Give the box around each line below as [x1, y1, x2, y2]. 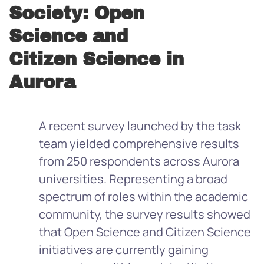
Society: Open [9, 4, 144, 23]
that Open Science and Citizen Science [39, 224, 251, 240]
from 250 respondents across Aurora [39, 153, 239, 169]
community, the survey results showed [39, 206, 250, 222]
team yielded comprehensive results [39, 136, 239, 151]
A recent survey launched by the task [39, 118, 241, 134]
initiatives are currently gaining [39, 242, 209, 258]
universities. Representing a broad [39, 171, 227, 187]
